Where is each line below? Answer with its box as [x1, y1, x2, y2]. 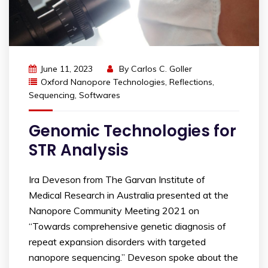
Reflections [169, 76, 212, 87]
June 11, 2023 [40, 63, 93, 74]
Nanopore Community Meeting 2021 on [29, 204, 199, 217]
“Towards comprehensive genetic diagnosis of [29, 220, 226, 232]
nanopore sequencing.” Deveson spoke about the [29, 251, 238, 263]
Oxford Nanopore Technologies [41, 76, 165, 87]
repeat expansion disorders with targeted [29, 235, 206, 248]
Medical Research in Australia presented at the [29, 188, 229, 201]
